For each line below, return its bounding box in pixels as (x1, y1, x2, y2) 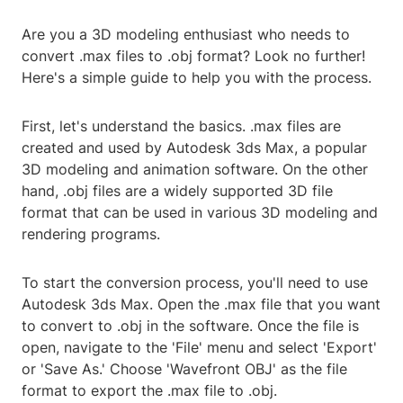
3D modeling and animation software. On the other (22, 160, 368, 179)
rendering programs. (22, 225, 160, 244)
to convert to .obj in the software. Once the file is (22, 317, 359, 336)
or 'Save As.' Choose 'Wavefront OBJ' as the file (22, 360, 347, 379)
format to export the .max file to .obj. (22, 381, 277, 400)
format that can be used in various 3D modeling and (22, 203, 378, 222)
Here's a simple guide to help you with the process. (22, 68, 372, 87)
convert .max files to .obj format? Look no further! (22, 47, 365, 66)
